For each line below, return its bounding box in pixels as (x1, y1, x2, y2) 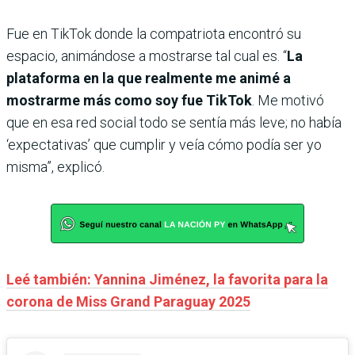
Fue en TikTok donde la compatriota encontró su (6, 25, 301, 42)
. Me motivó (252, 92, 324, 109)
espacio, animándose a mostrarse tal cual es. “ (6, 48, 287, 64)
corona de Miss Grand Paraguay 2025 (6, 293, 250, 310)
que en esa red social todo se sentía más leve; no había (6, 114, 342, 131)
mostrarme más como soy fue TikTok (6, 92, 252, 109)
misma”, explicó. (6, 158, 105, 175)
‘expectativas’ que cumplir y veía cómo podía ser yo (6, 136, 322, 153)
